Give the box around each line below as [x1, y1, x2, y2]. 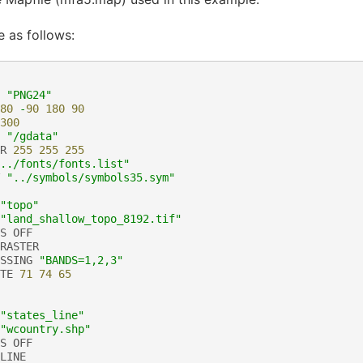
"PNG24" [6, 88, 52, 101]
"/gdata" [6, 129, 58, 143]
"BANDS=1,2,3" [38, 253, 123, 267]
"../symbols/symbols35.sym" [6, 170, 175, 184]
